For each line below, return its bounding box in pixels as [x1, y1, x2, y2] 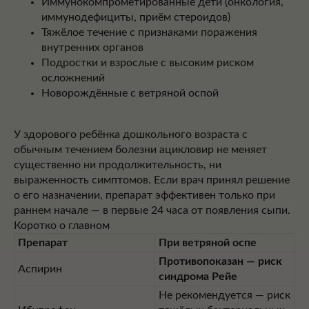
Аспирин [18, 263, 62, 275]
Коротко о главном [14, 220, 112, 231]
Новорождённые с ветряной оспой [41, 88, 219, 99]
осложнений [41, 72, 105, 83]
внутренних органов [41, 42, 143, 53]
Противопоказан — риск [159, 256, 282, 267]
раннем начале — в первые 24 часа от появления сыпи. [14, 205, 290, 216]
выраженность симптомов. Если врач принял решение [14, 175, 290, 186]
